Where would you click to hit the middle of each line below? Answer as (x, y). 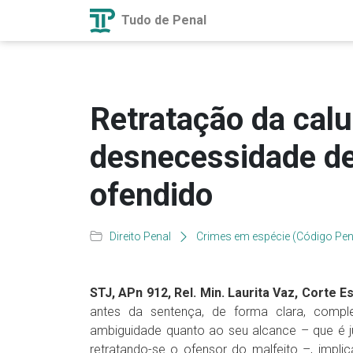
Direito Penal (140, 236)
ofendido (151, 195)
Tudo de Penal (162, 20)
